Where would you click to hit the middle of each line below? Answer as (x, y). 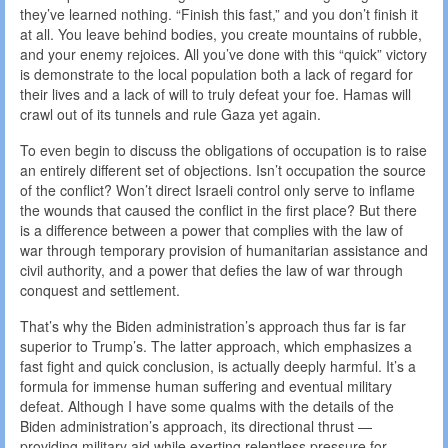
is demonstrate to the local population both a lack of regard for (216, 74)
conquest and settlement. (100, 290)
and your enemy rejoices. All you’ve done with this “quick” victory (223, 54)
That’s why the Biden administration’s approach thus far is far (213, 326)
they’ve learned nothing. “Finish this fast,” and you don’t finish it (219, 14)
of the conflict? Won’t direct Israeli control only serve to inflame (217, 190)
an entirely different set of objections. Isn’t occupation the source (223, 170)
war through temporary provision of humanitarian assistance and (224, 250)
